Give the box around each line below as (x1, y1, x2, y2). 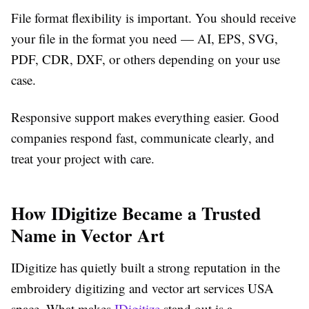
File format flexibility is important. (11, 9, 192, 27)
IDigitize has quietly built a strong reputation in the (11, 259, 280, 277)
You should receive (192, 9, 296, 27)
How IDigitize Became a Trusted (11, 200, 261, 227)
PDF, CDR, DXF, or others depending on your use (11, 50, 280, 68)
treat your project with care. (11, 150, 154, 168)
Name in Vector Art (11, 222, 165, 249)
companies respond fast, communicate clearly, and (11, 129, 275, 147)
